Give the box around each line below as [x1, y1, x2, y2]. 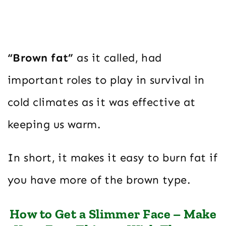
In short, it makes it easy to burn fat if [8, 151, 218, 165]
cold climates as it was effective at [8, 95, 196, 109]
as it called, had [73, 51, 162, 65]
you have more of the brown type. [8, 173, 191, 187]
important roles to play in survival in [8, 73, 205, 87]
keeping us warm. [8, 118, 101, 132]
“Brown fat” [8, 51, 74, 65]
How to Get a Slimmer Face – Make [9, 206, 217, 222]
